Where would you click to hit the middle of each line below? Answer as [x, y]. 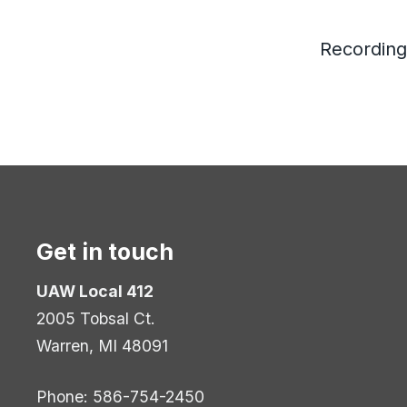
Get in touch [105, 252]
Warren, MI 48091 [102, 345]
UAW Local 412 [95, 291]
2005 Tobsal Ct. [96, 318]
